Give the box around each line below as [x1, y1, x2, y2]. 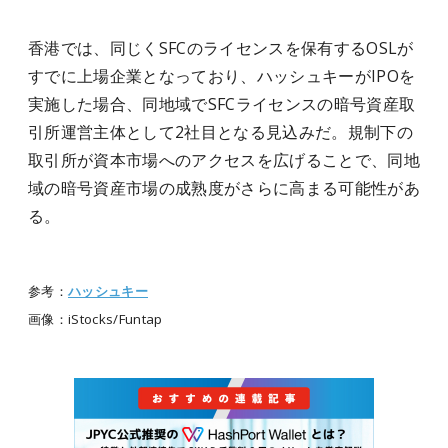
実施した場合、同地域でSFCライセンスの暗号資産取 [28, 93, 416, 115]
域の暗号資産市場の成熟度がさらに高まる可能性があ [28, 177, 420, 199]
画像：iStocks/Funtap [28, 310, 163, 328]
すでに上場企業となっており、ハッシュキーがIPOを [28, 65, 416, 87]
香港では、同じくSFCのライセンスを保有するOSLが [28, 37, 414, 59]
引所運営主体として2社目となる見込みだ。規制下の [28, 121, 413, 143]
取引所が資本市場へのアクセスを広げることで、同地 [28, 149, 420, 171]
